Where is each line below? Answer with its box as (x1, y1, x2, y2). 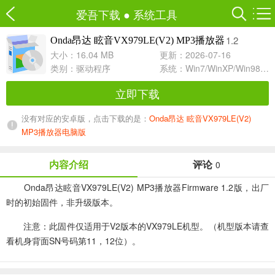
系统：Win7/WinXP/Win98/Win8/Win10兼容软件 (260, 62, 269, 74)
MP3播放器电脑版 (21, 126, 86, 137)
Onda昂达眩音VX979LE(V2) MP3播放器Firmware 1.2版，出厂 (6, 181, 269, 193)
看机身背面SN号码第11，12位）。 (6, 234, 141, 247)
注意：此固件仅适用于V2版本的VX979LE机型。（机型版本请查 (6, 220, 269, 232)
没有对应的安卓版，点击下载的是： (21, 112, 149, 124)
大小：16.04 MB (50, 48, 114, 61)
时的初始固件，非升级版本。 (6, 196, 118, 208)
